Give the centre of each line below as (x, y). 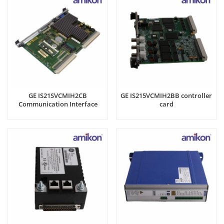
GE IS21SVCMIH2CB (58, 96)
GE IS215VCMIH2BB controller (166, 96)
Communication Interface (58, 104)
